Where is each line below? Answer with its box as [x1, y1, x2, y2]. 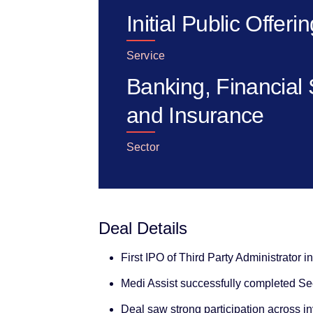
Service [126, 49, 166, 61]
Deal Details [99, 218, 187, 238]
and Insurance [126, 102, 264, 128]
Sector [126, 140, 159, 153]
